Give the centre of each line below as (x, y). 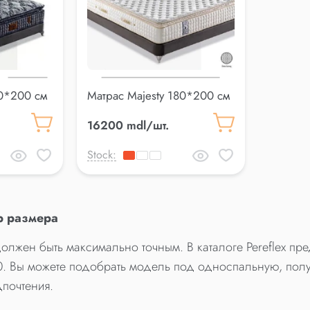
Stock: (101, 154)
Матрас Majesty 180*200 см (158, 95)
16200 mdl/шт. (128, 125)
